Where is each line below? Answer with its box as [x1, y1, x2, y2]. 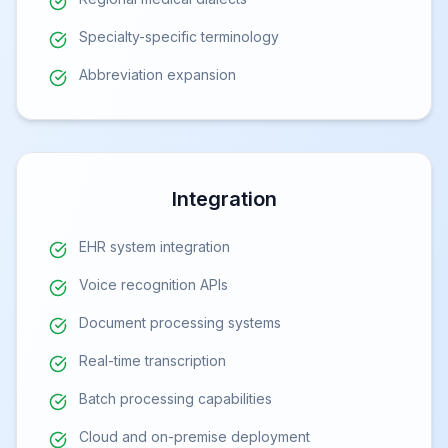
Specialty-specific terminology [79, 28, 279, 46]
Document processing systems [79, 314, 281, 332]
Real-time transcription [79, 352, 226, 370]
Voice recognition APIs [79, 276, 228, 294]
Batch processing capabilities [79, 390, 272, 408]
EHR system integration [79, 238, 230, 256]
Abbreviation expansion [79, 66, 236, 84]
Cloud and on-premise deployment [79, 428, 310, 446]
